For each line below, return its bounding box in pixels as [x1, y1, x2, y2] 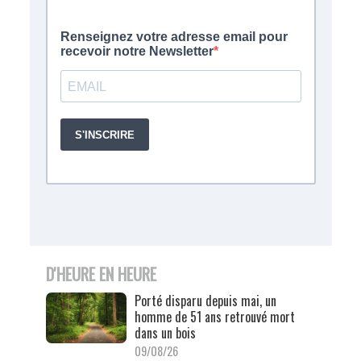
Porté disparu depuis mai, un [134, 291, 276, 311]
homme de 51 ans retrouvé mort [134, 307, 295, 327]
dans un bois [134, 323, 196, 343]
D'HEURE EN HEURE [45, 262, 156, 287]
